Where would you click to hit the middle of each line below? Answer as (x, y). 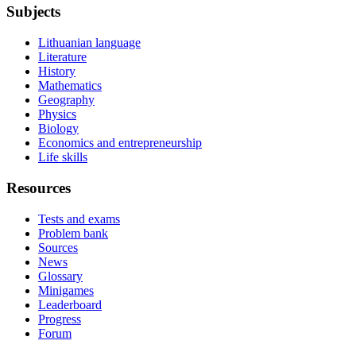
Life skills (63, 157)
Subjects (33, 12)
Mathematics (70, 86)
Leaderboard (70, 304)
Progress (60, 319)
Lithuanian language (89, 43)
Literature (62, 57)
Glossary (60, 276)
